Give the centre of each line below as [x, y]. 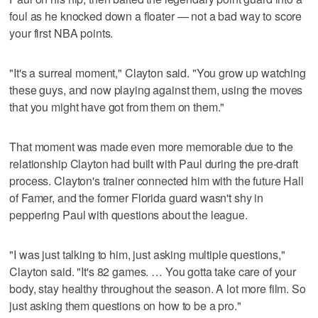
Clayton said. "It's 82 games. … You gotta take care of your [153, 272]
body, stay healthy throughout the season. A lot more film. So [158, 289]
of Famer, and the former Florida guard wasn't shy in [137, 198]
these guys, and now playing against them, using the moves [156, 90]
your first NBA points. [61, 33]
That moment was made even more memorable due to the [152, 147]
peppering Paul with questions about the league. [128, 215]
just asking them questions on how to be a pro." [125, 306]
